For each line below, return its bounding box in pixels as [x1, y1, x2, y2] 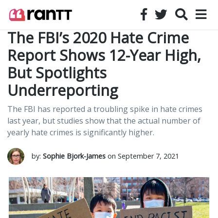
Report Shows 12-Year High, [7, 45, 201, 65]
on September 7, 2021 [106, 151, 179, 161]
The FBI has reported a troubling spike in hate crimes [7, 104, 202, 114]
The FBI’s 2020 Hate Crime [7, 28, 189, 48]
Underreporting [7, 80, 118, 100]
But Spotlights [7, 63, 107, 83]
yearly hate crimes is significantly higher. [7, 127, 154, 138]
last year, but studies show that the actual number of [7, 115, 200, 126]
